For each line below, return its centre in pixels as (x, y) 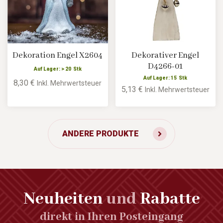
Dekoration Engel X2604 (58, 55)
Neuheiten (63, 199)
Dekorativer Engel (166, 55)
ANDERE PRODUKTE (101, 133)
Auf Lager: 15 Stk (166, 78)
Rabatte (170, 199)
